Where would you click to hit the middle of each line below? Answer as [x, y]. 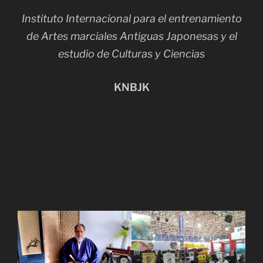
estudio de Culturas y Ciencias [131, 53]
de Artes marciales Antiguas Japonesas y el [131, 36]
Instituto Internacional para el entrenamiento [131, 18]
